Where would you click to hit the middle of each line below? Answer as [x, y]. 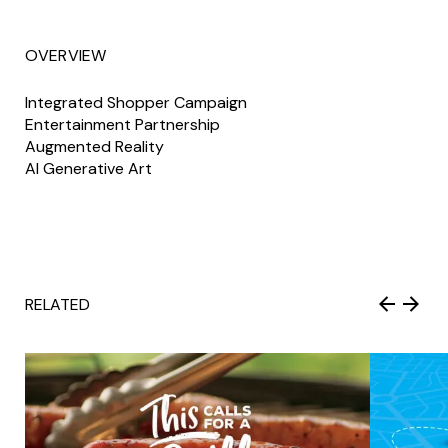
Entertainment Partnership [122, 124]
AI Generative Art [88, 168]
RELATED [57, 304]
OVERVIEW [65, 55]
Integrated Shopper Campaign [137, 102]
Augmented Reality [94, 146]
